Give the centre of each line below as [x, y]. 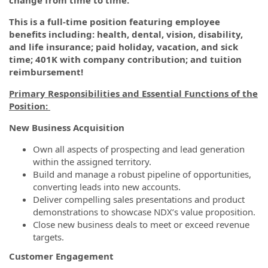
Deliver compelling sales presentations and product [139, 199]
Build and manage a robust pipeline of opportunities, [142, 174]
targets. [48, 237]
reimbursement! [48, 72]
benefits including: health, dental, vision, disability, [126, 34]
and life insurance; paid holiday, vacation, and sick [124, 47]
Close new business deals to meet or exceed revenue [141, 224]
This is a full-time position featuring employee [115, 22]
